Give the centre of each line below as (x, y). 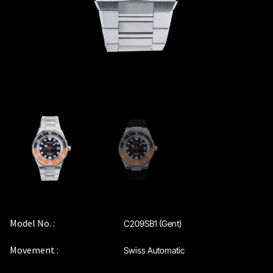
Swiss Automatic (154, 250)
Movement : (34, 250)
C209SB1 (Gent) (152, 223)
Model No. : (33, 223)
